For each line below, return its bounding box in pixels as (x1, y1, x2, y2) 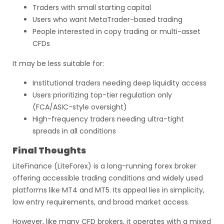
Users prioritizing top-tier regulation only (32, 90, 172, 100)
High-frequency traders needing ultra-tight (32, 114, 184, 124)
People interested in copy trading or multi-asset (32, 26, 200, 36)
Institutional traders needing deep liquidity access (32, 78, 206, 88)
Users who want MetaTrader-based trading (32, 14, 182, 24)
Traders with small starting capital (32, 2, 151, 12)
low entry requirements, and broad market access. (12, 197, 189, 207)
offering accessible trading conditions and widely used (12, 173, 203, 183)
